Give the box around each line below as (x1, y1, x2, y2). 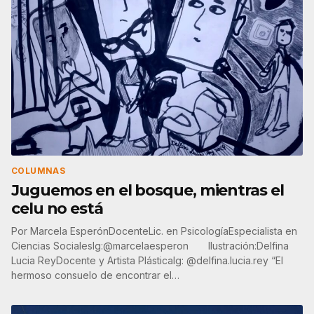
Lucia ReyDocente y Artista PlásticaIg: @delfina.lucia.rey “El (11, 254, 283, 267)
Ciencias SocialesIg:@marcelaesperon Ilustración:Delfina (11, 240, 289, 252)
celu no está (11, 199, 103, 219)
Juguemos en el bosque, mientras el (11, 181, 284, 200)
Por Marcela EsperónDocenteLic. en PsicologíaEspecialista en (11, 225, 297, 238)
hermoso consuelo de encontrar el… (11, 269, 179, 282)
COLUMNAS (11, 165, 66, 177)
